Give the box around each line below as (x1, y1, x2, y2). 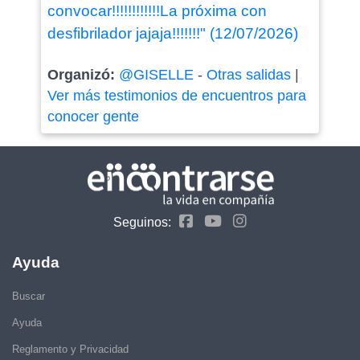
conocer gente (47, 108, 139, 125)
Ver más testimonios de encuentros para (47, 87, 306, 104)
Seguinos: (113, 215, 171, 229)
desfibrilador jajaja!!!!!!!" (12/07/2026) (47, 24, 298, 42)
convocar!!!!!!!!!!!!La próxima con (47, 2, 267, 19)
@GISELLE (118, 66, 194, 83)
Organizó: (47, 66, 119, 83)
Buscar (12, 290, 45, 302)
